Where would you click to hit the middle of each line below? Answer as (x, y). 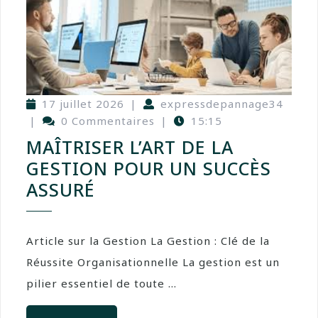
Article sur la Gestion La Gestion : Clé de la (148, 241)
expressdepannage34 (222, 104)
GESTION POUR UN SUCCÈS (149, 169)
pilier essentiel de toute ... (102, 284)
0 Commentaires (108, 121)
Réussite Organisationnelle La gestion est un (153, 262)
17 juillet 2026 (83, 104)
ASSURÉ (61, 190)
